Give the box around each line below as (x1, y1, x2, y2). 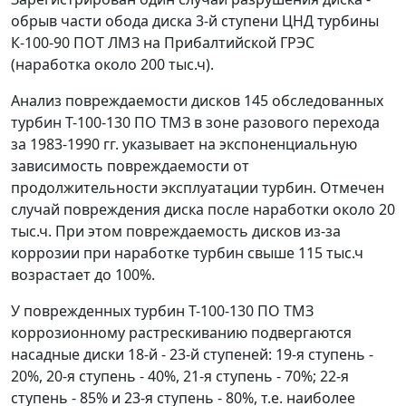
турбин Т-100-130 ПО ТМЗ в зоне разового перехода (11, 112, 380, 132)
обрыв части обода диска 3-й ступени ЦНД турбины (11, 11, 379, 31)
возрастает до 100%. (11, 265, 155, 285)
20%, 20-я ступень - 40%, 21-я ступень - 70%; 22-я (11, 366, 349, 386)
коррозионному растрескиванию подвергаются (11, 323, 352, 343)
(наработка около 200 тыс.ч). (11, 54, 214, 74)
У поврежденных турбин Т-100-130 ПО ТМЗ (11, 301, 314, 321)
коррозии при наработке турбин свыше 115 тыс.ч (11, 243, 363, 263)
